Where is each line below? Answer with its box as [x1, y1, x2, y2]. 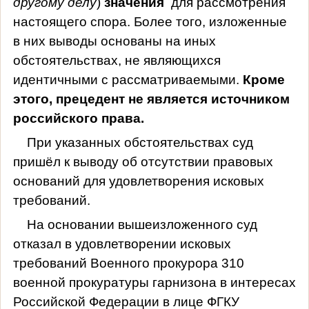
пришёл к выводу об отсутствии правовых [12, 154, 273, 169]
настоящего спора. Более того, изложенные [12, 14, 287, 29]
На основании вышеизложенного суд [26, 217, 257, 232]
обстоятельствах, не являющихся [12, 52, 221, 68]
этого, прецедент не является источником [12, 91, 290, 106]
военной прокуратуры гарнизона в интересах [12, 275, 296, 290]
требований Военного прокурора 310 [12, 255, 244, 270]
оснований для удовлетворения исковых [12, 173, 264, 188]
